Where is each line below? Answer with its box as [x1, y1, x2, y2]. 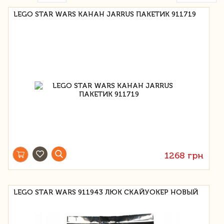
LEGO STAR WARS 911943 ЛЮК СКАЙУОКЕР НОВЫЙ [13, 187, 198, 196]
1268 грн [164, 149, 204, 161]
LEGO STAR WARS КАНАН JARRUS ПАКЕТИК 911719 [13, 9, 196, 18]
